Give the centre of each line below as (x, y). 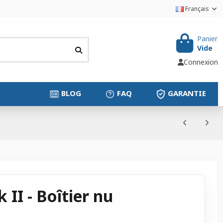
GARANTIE (187, 93)
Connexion (201, 62)
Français (197, 9)
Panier (207, 38)
